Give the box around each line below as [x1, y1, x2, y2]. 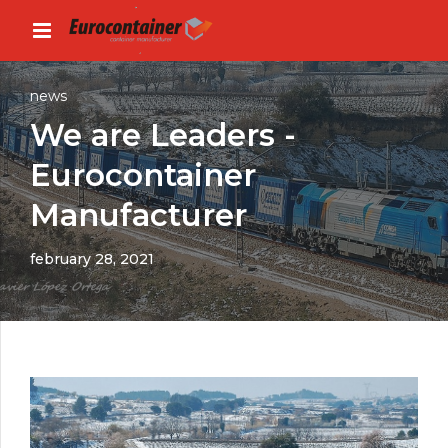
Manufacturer [30, 195, 247, 234]
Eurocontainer [30, 155, 256, 194]
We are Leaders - [30, 115, 296, 154]
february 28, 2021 [30, 249, 154, 268]
